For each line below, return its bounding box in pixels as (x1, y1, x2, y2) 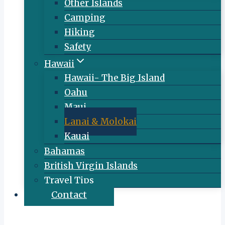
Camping (64, 12, 105, 23)
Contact (51, 189, 87, 200)
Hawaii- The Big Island (64, 72, 165, 83)
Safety (64, 41, 91, 52)
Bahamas (44, 146, 85, 157)
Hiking (64, 27, 95, 38)
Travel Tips (44, 175, 94, 186)
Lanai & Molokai (64, 116, 137, 127)
